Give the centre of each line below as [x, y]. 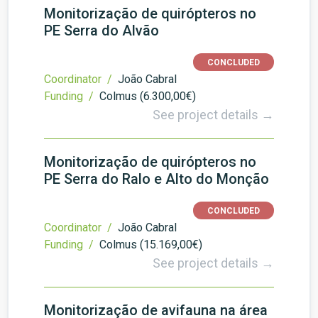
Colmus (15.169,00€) [151, 245]
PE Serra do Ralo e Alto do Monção [157, 179]
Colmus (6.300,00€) [148, 96]
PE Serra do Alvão [102, 31]
